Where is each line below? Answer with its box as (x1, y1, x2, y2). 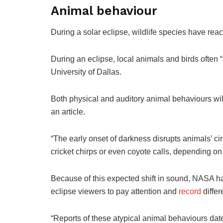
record (179, 187, 201, 196)
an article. (51, 107, 85, 116)
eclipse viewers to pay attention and (51, 187, 179, 196)
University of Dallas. (51, 67, 121, 76)
